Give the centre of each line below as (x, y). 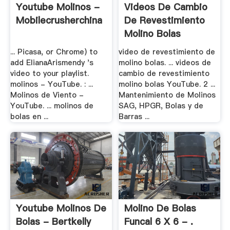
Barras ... (134, 116)
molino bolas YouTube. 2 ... (167, 84)
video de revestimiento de (167, 52)
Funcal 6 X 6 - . (159, 222)
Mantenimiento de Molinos (167, 95)
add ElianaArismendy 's (52, 62)
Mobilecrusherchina (59, 21)
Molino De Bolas (160, 208)
